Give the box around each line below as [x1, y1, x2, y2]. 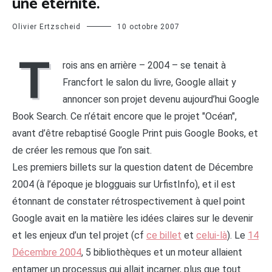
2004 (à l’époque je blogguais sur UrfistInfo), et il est [12, 178, 236, 190]
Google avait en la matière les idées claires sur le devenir [12, 212, 253, 224]
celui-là [196, 229, 227, 241]
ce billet [146, 229, 182, 241]
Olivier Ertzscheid [12, 22, 81, 31]
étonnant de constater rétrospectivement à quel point [12, 195, 245, 207]
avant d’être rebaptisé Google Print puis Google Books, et [12, 127, 258, 139]
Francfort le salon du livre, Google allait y [63, 76, 236, 88]
